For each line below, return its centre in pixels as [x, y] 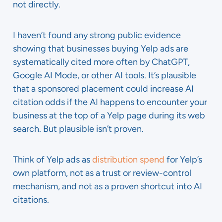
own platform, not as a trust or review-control [102, 173]
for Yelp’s [183, 160]
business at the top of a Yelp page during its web [109, 115]
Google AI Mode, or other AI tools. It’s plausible [105, 75]
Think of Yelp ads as [53, 160]
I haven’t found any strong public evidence [97, 35]
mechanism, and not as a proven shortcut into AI [108, 186]
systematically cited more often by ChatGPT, [101, 62]
